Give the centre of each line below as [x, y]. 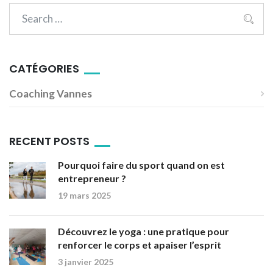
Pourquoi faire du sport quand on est [141, 165]
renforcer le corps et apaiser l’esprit [140, 245]
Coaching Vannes [51, 94]
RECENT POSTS [49, 141]
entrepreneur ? [92, 178]
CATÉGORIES [44, 69]
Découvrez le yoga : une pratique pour [144, 231]
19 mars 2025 [84, 195]
